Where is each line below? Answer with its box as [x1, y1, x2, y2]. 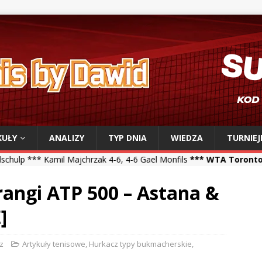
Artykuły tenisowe [22, 239, 85, 249]
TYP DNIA [108, 132, 147, 143]
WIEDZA [171, 132, 203, 143]
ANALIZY [49, 132, 84, 143]
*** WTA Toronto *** [123, 154, 213, 165]
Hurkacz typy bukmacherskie [89, 239, 192, 249]
